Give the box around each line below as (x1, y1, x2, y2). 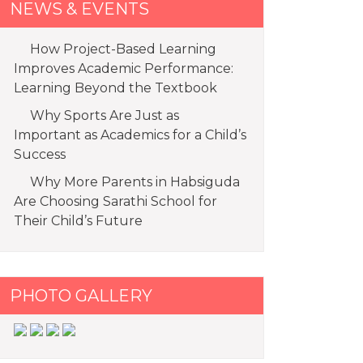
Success (14, 146, 66, 162)
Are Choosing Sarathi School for (14, 193, 217, 209)
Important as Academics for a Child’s (14, 126, 246, 143)
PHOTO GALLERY (10, 285, 152, 305)
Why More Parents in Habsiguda (30, 173, 240, 190)
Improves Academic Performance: (14, 60, 233, 76)
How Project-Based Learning (30, 41, 216, 57)
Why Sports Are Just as (30, 107, 179, 123)
